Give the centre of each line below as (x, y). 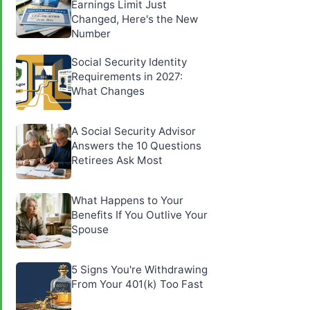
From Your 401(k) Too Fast (137, 284)
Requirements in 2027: (127, 76)
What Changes (108, 91)
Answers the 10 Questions (136, 145)
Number (91, 33)
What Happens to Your (127, 200)
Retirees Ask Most (117, 160)
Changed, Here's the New (135, 19)
